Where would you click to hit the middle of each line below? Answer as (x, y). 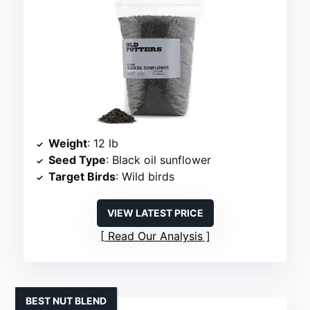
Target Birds (82, 177)
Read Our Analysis (155, 236)
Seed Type (77, 160)
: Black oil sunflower (159, 160)
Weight (68, 144)
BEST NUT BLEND (66, 301)
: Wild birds (145, 177)
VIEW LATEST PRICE (155, 213)
